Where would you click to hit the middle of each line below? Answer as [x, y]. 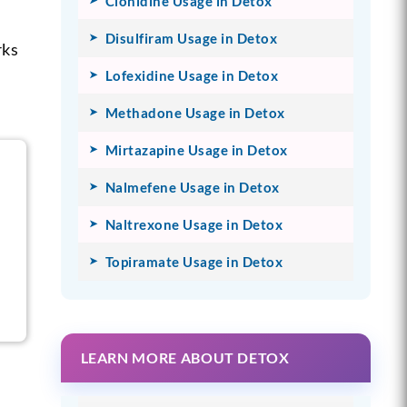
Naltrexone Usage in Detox [194, 224]
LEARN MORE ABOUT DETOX [185, 357]
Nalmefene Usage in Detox [192, 187]
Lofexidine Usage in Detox [192, 75]
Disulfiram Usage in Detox [191, 38]
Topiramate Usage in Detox [194, 261]
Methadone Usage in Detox [195, 112]
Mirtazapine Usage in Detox [196, 149]
